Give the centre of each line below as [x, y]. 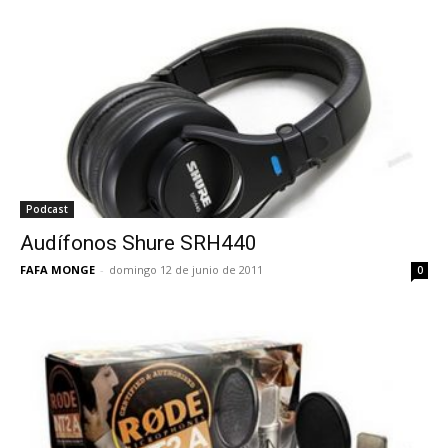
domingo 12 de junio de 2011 [186, 269]
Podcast [47, 208]
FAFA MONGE [57, 269]
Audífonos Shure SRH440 [138, 242]
